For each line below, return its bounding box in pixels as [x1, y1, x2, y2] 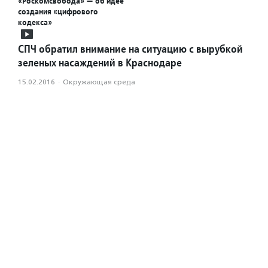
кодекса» [18, 17, 52, 28]
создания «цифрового [18, 6, 98, 17]
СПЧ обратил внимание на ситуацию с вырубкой [18, 42, 243, 56]
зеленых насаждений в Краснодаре [18, 56, 182, 70]
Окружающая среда [63, 78, 135, 87]
